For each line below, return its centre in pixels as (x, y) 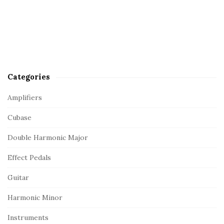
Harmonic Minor (35, 198)
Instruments (28, 218)
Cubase (19, 118)
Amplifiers (25, 98)
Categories (29, 77)
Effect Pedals (29, 158)
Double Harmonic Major (48, 138)
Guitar (18, 178)
